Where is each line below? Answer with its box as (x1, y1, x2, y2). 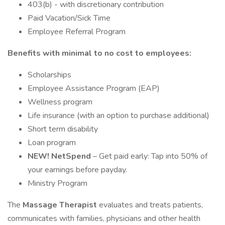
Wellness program (28, 96, 92, 107)
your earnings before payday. (28, 164, 127, 175)
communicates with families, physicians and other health (8, 213, 200, 224)
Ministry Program (28, 178, 87, 189)
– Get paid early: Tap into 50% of (93, 151, 207, 162)
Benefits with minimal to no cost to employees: (8, 48, 193, 59)
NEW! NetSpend (28, 151, 93, 162)
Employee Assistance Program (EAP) (28, 83, 160, 94)
